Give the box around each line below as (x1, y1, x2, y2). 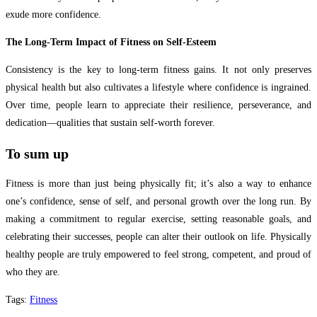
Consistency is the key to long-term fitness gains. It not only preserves (6, 64, 311, 76)
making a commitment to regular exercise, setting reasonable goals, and (6, 214, 311, 225)
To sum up (6, 145, 69, 161)
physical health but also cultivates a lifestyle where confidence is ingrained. (6, 82, 311, 93)
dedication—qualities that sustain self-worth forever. (6, 117, 215, 129)
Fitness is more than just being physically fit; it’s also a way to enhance (6, 178, 311, 190)
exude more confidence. (6, 9, 101, 21)
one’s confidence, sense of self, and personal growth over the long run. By (6, 196, 311, 207)
